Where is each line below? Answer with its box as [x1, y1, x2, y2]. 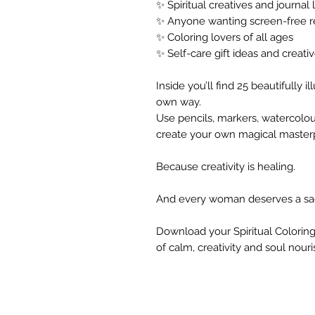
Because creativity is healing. [156, 160, 295, 173]
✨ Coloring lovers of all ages [156, 31, 293, 44]
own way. [156, 96, 201, 108]
